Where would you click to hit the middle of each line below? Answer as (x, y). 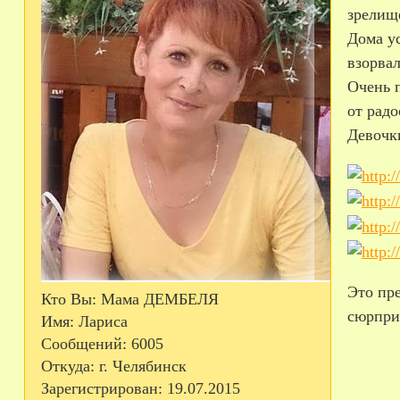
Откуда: (67, 366)
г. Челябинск (140, 366)
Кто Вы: (68, 299)
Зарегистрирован (99, 388)
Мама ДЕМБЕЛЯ (157, 299)
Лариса (100, 321)
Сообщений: (83, 343)
